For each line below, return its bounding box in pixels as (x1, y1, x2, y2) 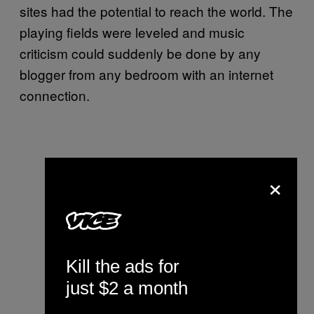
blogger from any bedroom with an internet (20, 64, 273, 83)
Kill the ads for (66, 255, 179, 277)
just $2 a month (66, 277, 188, 299)
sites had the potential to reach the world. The (20, 1, 293, 20)
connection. (20, 86, 90, 104)
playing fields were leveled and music (20, 22, 245, 41)
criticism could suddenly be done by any (20, 43, 261, 62)
